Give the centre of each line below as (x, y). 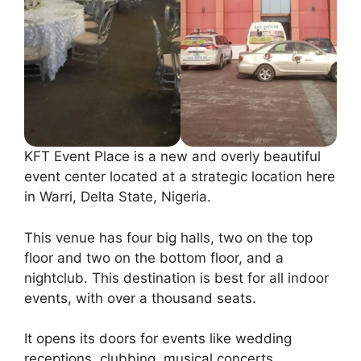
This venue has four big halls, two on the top (168, 237)
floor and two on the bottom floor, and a (154, 257)
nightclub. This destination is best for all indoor (176, 278)
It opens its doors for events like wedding (158, 339)
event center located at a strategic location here (180, 177)
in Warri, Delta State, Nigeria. (118, 197)
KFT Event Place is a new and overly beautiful (172, 157)
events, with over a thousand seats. (140, 298)
